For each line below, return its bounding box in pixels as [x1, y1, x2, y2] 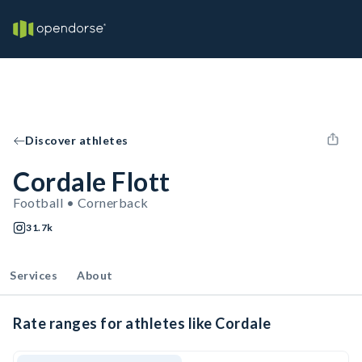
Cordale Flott [13, 166, 170, 197]
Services [10, 268, 57, 282]
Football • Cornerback [13, 195, 149, 210]
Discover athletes [25, 133, 128, 147]
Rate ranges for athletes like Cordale [13, 314, 271, 332]
